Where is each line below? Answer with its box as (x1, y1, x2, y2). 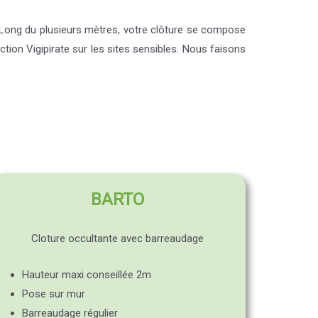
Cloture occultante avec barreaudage (31, 232, 204, 246)
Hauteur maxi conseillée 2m (21, 268, 151, 282)
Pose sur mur (21, 287, 85, 301)
